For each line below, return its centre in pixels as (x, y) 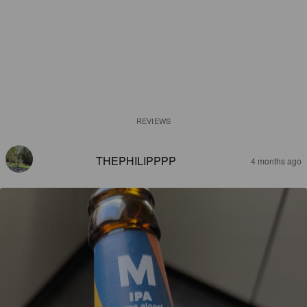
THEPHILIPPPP (136, 161)
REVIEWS (153, 121)
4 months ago (276, 161)
